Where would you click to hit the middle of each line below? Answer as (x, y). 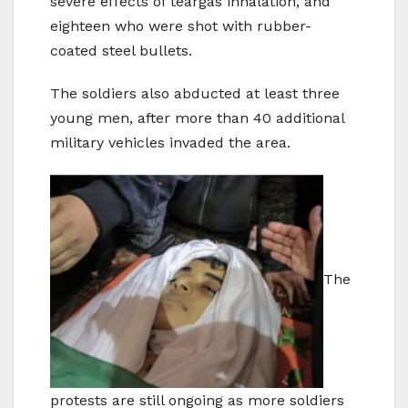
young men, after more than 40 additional (197, 118)
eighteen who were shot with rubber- (181, 26)
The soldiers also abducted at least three (195, 94)
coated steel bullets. (121, 51)
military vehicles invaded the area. (170, 143)
